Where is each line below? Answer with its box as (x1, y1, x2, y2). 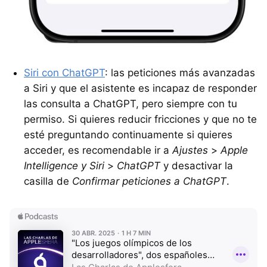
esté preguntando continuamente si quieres (24, 128, 232, 141)
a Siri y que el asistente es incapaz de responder (24, 82, 257, 94)
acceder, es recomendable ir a (24, 144, 172, 156)
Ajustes (172, 144, 208, 156)
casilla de (24, 175, 72, 187)
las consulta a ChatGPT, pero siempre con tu (24, 97, 237, 110)
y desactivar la (160, 159, 233, 172)
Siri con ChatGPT (24, 66, 105, 79)
